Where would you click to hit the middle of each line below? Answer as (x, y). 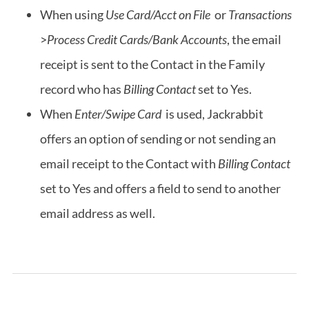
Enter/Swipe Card (119, 114)
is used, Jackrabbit (213, 114)
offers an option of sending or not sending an (158, 139)
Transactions (260, 15)
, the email (254, 40)
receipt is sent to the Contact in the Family (152, 64)
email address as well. (98, 213)
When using (73, 15)
